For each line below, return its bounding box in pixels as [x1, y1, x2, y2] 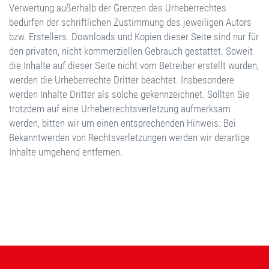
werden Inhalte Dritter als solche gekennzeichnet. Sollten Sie [9, 88, 250, 100]
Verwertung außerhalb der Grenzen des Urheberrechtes [9, 2, 226, 14]
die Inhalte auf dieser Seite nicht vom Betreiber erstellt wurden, [9, 59, 259, 71]
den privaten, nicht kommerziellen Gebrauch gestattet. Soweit [9, 45, 253, 57]
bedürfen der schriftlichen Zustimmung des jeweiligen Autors [9, 16, 252, 28]
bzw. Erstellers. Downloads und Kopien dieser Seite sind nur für [9, 31, 259, 43]
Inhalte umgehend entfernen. [9, 146, 122, 158]
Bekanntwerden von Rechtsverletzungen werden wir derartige [9, 131, 250, 144]
